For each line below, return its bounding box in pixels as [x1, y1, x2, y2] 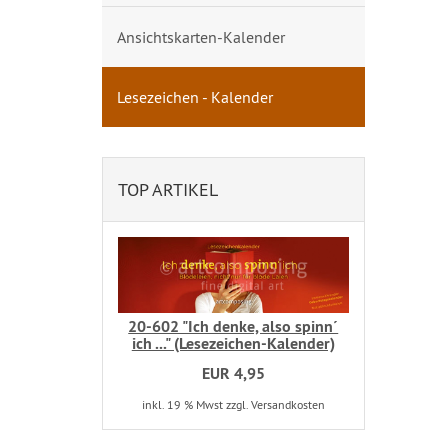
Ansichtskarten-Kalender [117, 27, 285, 47]
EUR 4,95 [201, 362, 265, 384]
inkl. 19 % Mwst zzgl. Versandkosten [141, 396, 325, 412]
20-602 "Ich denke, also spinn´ [128, 315, 339, 337]
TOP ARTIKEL [118, 178, 218, 201]
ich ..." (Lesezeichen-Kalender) [131, 332, 335, 354]
